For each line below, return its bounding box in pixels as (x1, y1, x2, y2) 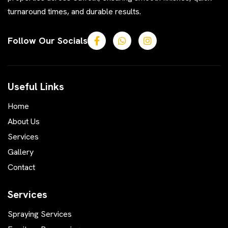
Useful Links (8, 79, 64, 93)
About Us (8, 116, 40, 127)
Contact (8, 161, 35, 173)
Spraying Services (8, 208, 72, 219)
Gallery (8, 146, 34, 157)
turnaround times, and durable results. (8, 6, 141, 17)
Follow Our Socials (8, 35, 88, 47)
